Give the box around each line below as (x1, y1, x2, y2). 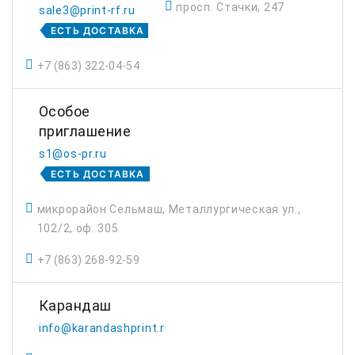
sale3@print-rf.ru (39, 4, 136, 17)
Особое (39, 103, 90, 120)
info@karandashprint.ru (39, 322, 172, 334)
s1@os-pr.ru (39, 147, 107, 160)
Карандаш (39, 297, 112, 314)
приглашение (39, 123, 131, 139)
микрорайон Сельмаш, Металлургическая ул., (36, 203, 301, 216)
